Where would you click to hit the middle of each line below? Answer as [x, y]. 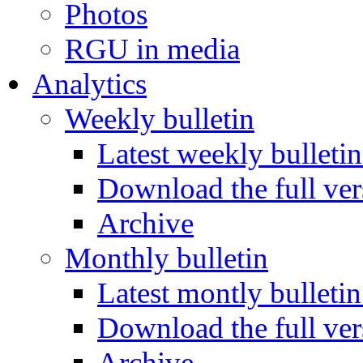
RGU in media [152, 49]
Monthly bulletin [167, 258]
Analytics [90, 84]
